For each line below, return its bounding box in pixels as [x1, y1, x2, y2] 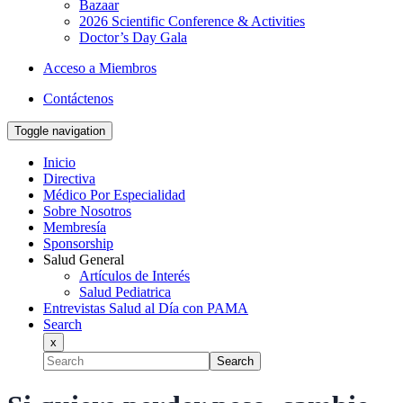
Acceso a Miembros [43, 60, 157, 76]
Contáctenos [43, 91, 113, 106]
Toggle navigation [14, 124, 105, 138]
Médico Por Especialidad [43, 187, 185, 202]
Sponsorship [43, 236, 113, 251]
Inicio [43, 155, 76, 170]
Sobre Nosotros [43, 203, 131, 219]
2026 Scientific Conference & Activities [79, 13, 305, 29]
